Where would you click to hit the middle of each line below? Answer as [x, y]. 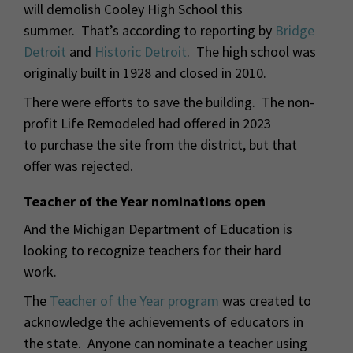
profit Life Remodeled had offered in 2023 [147, 123]
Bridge [295, 30]
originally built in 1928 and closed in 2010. [148, 72]
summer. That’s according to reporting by [149, 30]
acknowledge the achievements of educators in [163, 321]
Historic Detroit [141, 51]
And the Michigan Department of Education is [158, 229]
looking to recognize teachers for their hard [152, 250]
